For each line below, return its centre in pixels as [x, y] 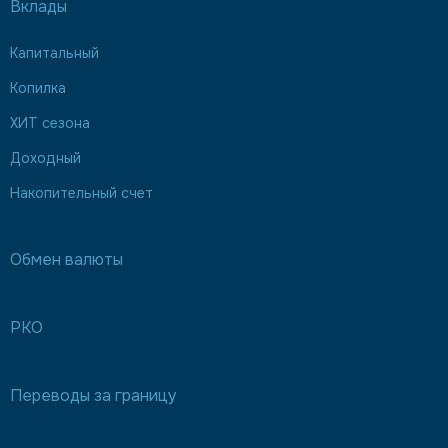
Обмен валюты [66, 259]
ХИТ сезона [50, 123]
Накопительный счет [81, 193]
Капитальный [54, 53]
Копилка [38, 88]
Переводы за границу [93, 395]
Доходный [45, 158]
